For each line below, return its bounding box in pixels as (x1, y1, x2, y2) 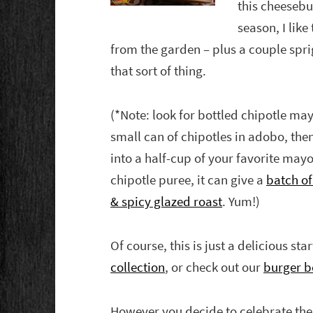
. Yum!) (222, 192, 261, 210)
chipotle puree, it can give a (110, 170, 267, 189)
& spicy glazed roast (110, 192, 223, 210)
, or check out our (165, 258, 264, 276)
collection (110, 258, 166, 276)
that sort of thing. (110, 61, 207, 80)
